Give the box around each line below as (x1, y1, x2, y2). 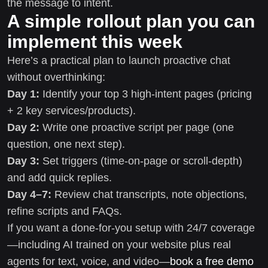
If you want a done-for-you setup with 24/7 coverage (7, 221, 255, 234)
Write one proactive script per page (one (39, 121, 234, 133)
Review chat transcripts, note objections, (51, 188, 247, 200)
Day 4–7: (7, 188, 51, 200)
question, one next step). (7, 138, 125, 150)
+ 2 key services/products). (7, 104, 136, 117)
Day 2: (7, 121, 39, 133)
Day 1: (7, 87, 39, 100)
